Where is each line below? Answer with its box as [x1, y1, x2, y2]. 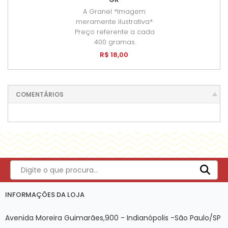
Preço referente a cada [75, 26, 155, 37]
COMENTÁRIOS [16, 90, 64, 99]
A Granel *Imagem [82, 6, 146, 16]
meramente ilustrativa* [75, 16, 153, 26]
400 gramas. [94, 37, 136, 47]
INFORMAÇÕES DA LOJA [5, 189, 84, 199]
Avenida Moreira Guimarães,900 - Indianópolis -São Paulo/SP [5, 212, 221, 223]
